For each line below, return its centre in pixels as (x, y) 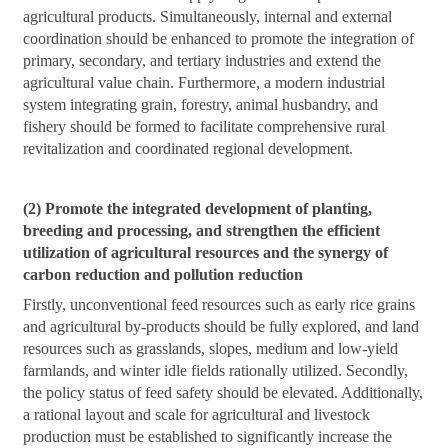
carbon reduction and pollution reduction (163, 275)
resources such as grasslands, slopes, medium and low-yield (211, 349)
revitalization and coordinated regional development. (188, 149)
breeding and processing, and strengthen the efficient (202, 231)
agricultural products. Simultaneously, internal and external (208, 17)
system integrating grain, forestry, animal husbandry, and (201, 105)
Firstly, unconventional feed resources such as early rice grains (219, 305)
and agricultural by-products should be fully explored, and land (221, 327)
